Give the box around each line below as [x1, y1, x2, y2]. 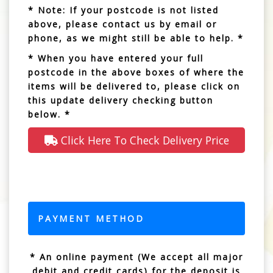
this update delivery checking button [28, 94, 213, 106]
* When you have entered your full [28, 52, 204, 64]
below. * [28, 108, 71, 120]
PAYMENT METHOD [38, 212, 144, 224]
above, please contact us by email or [28, 18, 217, 30]
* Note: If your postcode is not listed [28, 4, 219, 16]
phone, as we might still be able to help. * [28, 32, 244, 44]
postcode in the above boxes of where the [28, 66, 244, 78]
